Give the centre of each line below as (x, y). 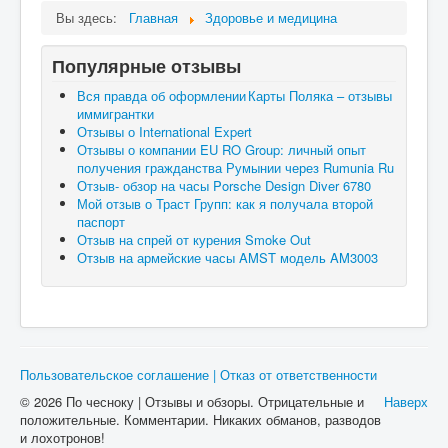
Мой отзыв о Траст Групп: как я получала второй (225, 203)
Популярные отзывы (146, 65)
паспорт (101, 221)
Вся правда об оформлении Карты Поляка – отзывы (234, 95)
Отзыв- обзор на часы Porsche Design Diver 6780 (224, 185)
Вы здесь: (90, 17)
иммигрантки (115, 113)
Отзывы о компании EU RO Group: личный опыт (221, 149)
